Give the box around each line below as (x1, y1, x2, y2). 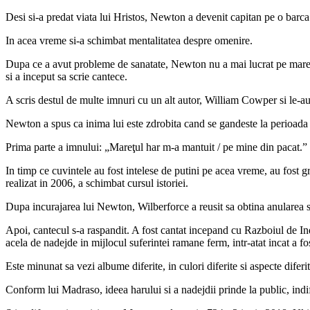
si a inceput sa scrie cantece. (6, 70, 127, 82)
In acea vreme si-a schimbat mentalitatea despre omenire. (6, 34, 253, 46)
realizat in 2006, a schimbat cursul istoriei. (6, 176, 188, 189)
